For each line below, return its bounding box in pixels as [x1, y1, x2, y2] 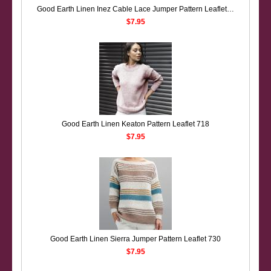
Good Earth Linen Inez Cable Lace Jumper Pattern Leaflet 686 [227, 4, 234, 13]
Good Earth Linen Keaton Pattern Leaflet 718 [62, 119, 209, 128]
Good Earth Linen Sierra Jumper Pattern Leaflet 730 [50, 234, 221, 243]
